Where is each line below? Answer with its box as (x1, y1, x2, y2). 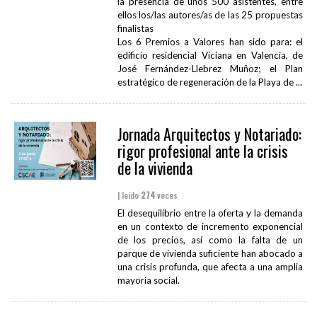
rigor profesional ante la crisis (117, 139, 288, 163)
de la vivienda (117, 156, 192, 180)
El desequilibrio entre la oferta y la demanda (117, 207, 303, 219)
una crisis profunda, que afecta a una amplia (117, 261, 303, 273)
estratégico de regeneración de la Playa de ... (117, 76, 302, 88)
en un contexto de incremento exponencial (117, 221, 303, 233)
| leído (117, 189, 141, 202)
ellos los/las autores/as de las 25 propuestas (117, 9, 303, 21)
